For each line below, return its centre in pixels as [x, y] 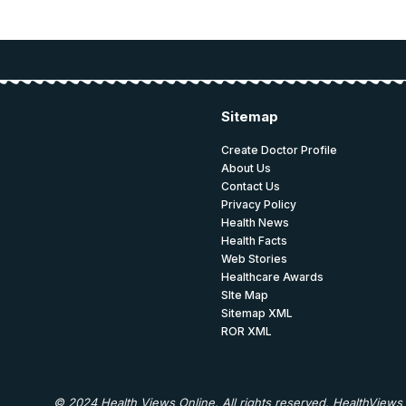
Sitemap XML [257, 313]
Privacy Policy [259, 204]
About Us [246, 168]
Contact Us [251, 186]
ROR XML [246, 331]
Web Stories [254, 258]
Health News [255, 222]
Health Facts [254, 240]
